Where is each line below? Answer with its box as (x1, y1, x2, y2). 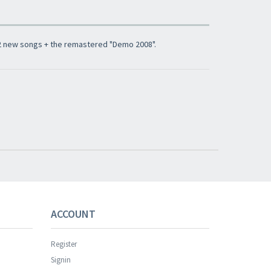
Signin (50, 255, 71, 265)
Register (50, 239, 77, 249)
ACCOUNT (50, 207, 96, 221)
